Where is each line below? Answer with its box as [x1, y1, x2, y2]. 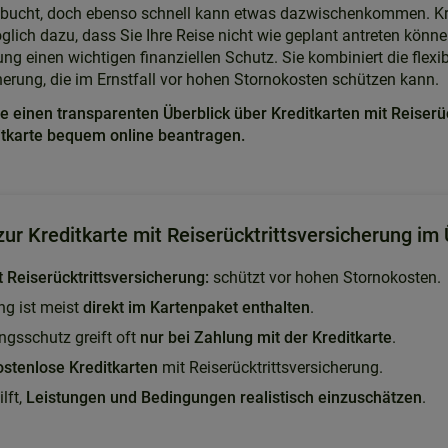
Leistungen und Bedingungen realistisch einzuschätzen [26, 388, 422, 407]
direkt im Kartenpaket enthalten [83, 298, 310, 317]
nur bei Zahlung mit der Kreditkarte [140, 328, 392, 347]
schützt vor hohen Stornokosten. [209, 268, 441, 287]
